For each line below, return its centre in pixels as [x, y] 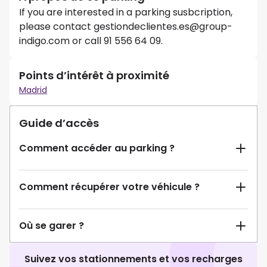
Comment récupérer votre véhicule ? [109, 187]
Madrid [33, 90]
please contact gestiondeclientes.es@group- [126, 27]
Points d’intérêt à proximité [94, 76]
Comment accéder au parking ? [97, 148]
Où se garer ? [52, 226]
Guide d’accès [59, 123]
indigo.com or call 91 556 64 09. [91, 41]
